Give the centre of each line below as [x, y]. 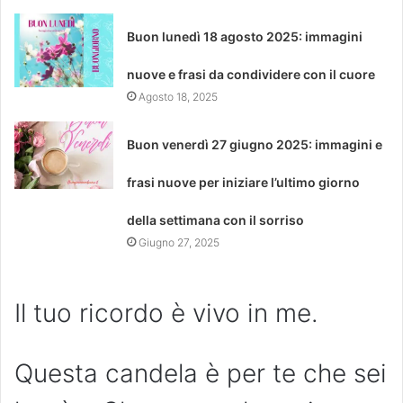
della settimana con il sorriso [216, 219]
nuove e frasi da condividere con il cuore [251, 74]
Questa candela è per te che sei [201, 373]
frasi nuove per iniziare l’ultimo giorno [244, 182]
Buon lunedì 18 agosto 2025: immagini [245, 36]
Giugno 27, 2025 [179, 242]
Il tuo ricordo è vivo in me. [166, 313]
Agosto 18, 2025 [179, 96]
